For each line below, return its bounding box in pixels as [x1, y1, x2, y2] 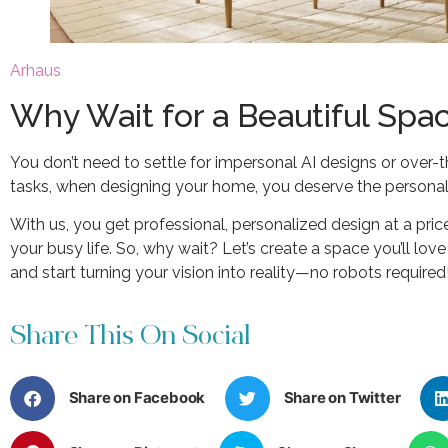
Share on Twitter [283, 388, 401, 408]
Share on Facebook [68, 388, 206, 408]
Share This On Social [10, 323, 251, 352]
